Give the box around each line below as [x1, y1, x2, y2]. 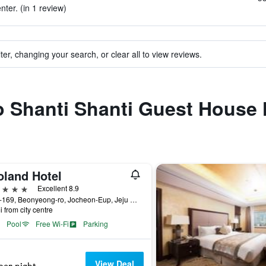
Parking [83, 218, 108, 229]
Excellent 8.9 [37, 183, 79, 193]
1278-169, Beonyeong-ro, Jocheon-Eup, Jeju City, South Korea [129, 194, 137, 204]
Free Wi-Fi [35, 218, 69, 229]
